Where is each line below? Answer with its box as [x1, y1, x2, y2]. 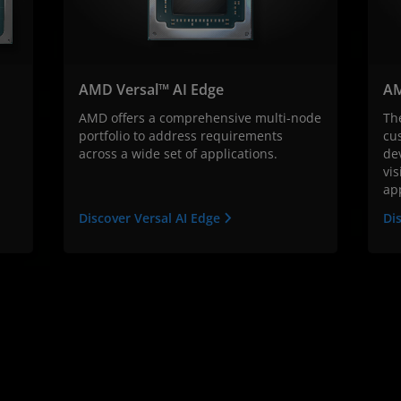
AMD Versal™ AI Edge [79, 79, 225, 99]
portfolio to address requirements [79, 126, 284, 144]
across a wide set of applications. [79, 144, 278, 162]
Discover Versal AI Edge [79, 209, 225, 226]
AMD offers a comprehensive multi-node [79, 108, 322, 126]
